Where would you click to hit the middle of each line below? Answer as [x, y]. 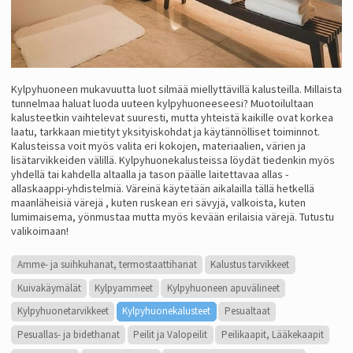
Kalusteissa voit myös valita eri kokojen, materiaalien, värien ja [158, 146]
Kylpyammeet [124, 288]
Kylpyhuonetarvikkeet [63, 311]
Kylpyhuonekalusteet [167, 311]
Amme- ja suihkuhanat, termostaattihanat [107, 265]
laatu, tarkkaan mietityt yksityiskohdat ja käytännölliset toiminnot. [165, 132]
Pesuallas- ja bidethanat [68, 335]
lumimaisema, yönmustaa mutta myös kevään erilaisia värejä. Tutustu [173, 217]
